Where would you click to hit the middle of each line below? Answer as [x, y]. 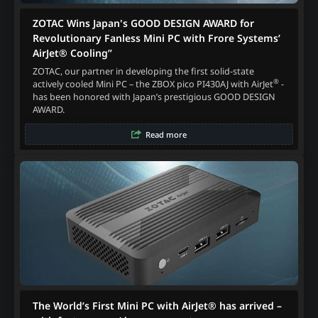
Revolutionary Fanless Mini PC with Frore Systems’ [156, 38]
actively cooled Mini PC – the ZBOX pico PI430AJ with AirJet [153, 84]
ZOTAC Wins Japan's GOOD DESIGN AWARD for [143, 23]
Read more [166, 134]
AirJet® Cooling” [72, 53]
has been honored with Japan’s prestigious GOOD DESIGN [154, 97]
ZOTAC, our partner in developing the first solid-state [143, 71]
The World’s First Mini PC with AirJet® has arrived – [157, 305]
